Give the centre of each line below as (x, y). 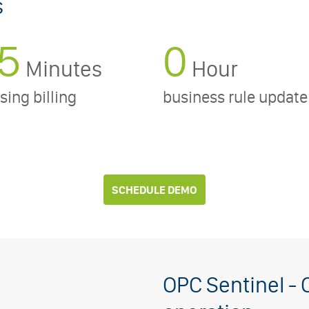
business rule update (235, 97)
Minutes (64, 69)
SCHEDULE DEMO (154, 190)
